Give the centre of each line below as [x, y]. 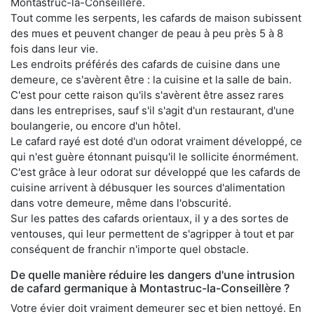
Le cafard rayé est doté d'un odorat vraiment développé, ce [156, 141]
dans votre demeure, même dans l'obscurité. [121, 203]
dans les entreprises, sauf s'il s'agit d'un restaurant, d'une [152, 110]
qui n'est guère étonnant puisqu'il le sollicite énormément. [155, 156]
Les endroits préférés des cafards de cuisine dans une [145, 64]
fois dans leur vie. [54, 48]
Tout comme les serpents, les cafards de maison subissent [156, 18]
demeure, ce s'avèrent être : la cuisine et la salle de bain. [151, 79]
